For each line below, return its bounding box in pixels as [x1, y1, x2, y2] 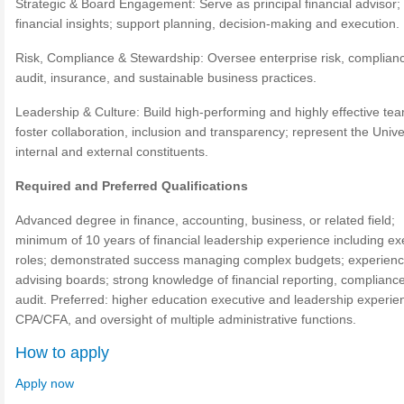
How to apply [15, 344, 109, 362]
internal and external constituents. [15, 144, 208, 159]
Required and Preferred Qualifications [15, 179, 248, 193]
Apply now [15, 376, 74, 390]
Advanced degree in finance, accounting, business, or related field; [15, 213, 395, 227]
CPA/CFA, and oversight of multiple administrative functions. [15, 312, 356, 326]
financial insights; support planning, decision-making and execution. [15, 16, 399, 31]
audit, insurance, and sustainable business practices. [15, 70, 317, 85]
